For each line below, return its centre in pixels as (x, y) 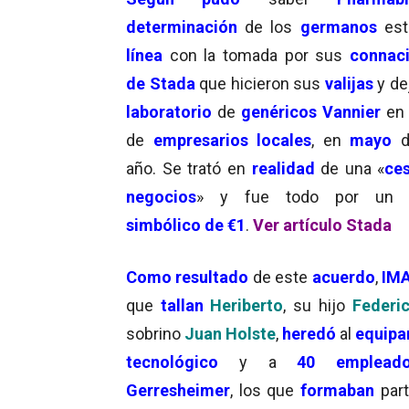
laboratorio (169, 111)
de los (273, 26)
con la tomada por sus (256, 55)
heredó (309, 333)
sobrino (153, 333)
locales (284, 140)
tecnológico (172, 362)
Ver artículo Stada (322, 225)
